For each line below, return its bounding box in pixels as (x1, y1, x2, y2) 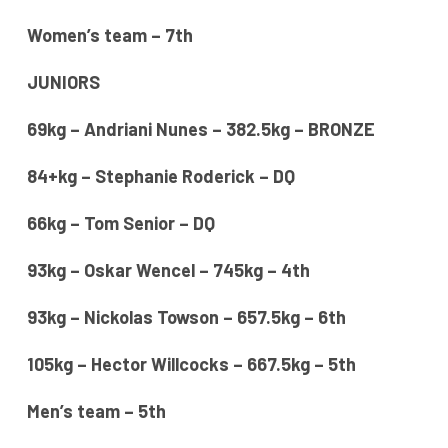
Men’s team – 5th (26, 400, 166, 423)
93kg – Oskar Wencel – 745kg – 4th (26, 259, 310, 282)
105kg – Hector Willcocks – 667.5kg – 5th (26, 353, 356, 376)
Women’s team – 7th (26, 24, 193, 47)
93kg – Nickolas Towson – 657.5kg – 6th (26, 306, 346, 329)
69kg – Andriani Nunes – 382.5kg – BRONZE (26, 118, 375, 141)
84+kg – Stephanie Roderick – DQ (26, 165, 295, 188)
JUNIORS (26, 71, 100, 94)
